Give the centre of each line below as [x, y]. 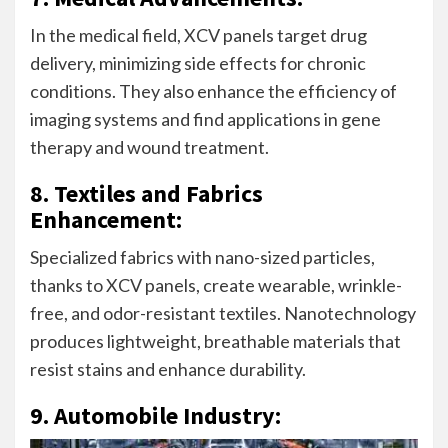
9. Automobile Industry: [155, 415]
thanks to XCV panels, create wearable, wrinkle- [216, 284]
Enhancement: [106, 219]
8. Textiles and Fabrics [146, 193]
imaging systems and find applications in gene [205, 118]
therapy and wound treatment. [149, 146]
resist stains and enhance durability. [168, 368]
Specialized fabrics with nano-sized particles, [202, 256]
